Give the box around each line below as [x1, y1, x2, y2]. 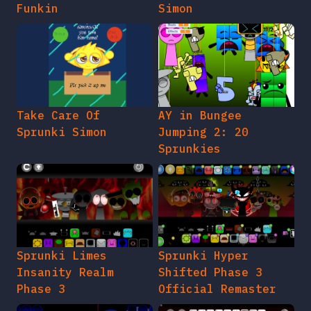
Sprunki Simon [17, 124, 107, 139]
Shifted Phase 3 [158, 264, 262, 279]
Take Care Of [17, 108, 100, 122]
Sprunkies [158, 141, 221, 155]
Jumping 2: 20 [158, 124, 249, 139]
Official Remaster [158, 281, 276, 296]
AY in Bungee [158, 108, 242, 122]
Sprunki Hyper [158, 248, 249, 262]
